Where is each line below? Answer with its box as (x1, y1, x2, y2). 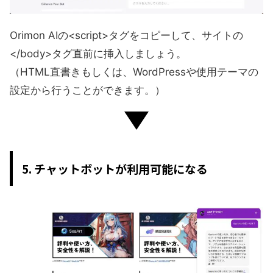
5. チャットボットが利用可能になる (22, 160, 208, 177)
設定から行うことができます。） (10, 83, 165, 96)
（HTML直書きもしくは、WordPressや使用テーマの (10, 65, 258, 78)
